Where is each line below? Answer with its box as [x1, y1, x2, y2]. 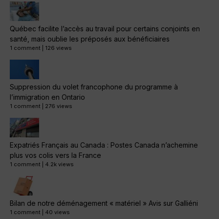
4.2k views [45, 161, 74, 168]
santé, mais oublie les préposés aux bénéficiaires [10, 35, 170, 44]
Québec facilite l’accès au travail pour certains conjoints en [10, 24, 200, 33]
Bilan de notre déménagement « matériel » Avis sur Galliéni [10, 199, 198, 208]
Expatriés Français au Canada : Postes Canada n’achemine [10, 141, 198, 150]
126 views [45, 44, 72, 52]
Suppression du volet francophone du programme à [10, 83, 178, 91]
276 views [45, 103, 72, 110]
